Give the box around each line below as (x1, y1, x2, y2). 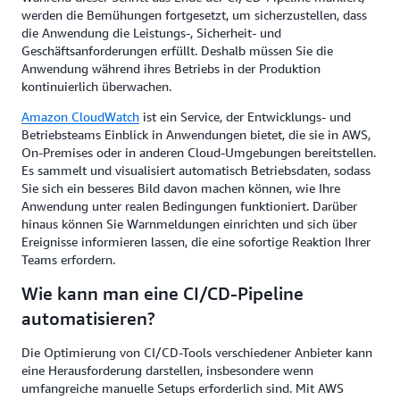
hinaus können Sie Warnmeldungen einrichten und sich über (21, 216, 357, 232)
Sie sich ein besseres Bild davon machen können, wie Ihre (21, 180, 340, 196)
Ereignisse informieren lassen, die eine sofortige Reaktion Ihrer (21, 234, 371, 250)
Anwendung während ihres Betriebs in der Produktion (21, 61, 321, 77)
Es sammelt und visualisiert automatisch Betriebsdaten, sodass (21, 162, 371, 179)
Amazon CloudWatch (21, 109, 139, 125)
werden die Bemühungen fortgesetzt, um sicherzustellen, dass (21, 7, 367, 23)
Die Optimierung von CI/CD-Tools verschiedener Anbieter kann (21, 345, 372, 361)
